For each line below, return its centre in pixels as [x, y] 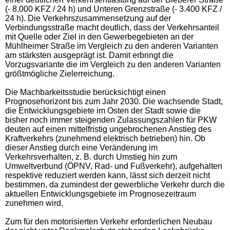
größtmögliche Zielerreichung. [60, 73]
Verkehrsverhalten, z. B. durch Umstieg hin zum [91, 157]
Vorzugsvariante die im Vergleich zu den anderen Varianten [113, 64]
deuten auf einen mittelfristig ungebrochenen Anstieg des [108, 129]
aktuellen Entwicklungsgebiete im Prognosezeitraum [101, 194]
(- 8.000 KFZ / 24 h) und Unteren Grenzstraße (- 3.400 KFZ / [113, 9]
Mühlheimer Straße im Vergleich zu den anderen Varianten [112, 46]
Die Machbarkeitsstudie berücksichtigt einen [85, 92]
